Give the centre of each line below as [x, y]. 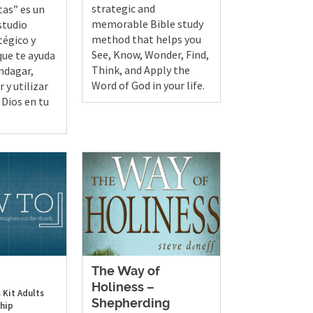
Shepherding [131, 304]
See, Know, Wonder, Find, [151, 55]
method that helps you [147, 39]
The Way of [126, 271]
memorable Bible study [148, 24]
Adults [30, 293]
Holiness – [123, 287]
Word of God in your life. [148, 86]
